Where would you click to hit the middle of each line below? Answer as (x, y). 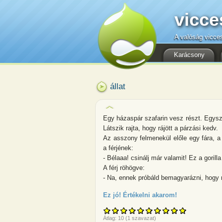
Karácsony (189, 55)
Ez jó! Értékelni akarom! (140, 195)
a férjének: (118, 148)
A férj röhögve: (124, 168)
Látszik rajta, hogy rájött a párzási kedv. (161, 128)
